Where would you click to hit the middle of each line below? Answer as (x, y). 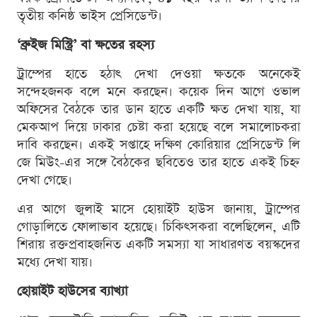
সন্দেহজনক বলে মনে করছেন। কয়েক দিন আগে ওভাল (158, 92)
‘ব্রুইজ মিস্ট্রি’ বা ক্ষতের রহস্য (86, 45)
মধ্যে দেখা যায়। (55, 263)
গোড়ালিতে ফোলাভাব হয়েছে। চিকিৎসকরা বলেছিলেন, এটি (158, 227)
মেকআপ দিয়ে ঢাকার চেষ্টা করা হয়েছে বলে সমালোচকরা (158, 127)
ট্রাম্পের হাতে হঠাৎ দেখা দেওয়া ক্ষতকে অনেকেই (158, 74)
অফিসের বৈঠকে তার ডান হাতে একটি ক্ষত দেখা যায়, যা (158, 110)
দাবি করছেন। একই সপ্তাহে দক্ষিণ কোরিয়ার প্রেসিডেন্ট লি (158, 145)
